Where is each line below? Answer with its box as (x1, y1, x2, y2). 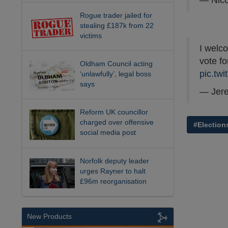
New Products (27, 212, 72, 221)
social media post (80, 128, 136, 137)
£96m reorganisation (80, 177, 147, 185)
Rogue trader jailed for (80, 11, 153, 19)
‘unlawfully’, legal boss (80, 70, 152, 78)
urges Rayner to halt (80, 166, 146, 175)
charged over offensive (80, 118, 154, 127)
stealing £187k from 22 (80, 21, 154, 30)
